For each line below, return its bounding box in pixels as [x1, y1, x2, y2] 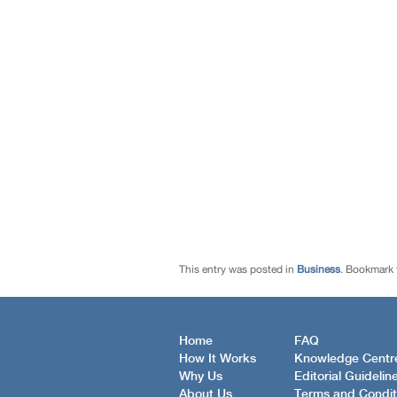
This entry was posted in [179, 262, 297, 276]
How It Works [179, 353, 256, 366]
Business [297, 262, 340, 276]
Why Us [179, 370, 222, 384]
